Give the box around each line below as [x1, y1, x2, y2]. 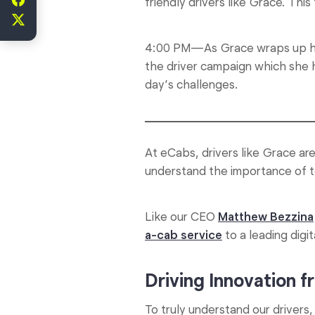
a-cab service [145, 228, 222, 243]
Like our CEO [145, 210, 218, 224]
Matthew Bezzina [218, 210, 314, 224]
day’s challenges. [145, 77, 238, 92]
